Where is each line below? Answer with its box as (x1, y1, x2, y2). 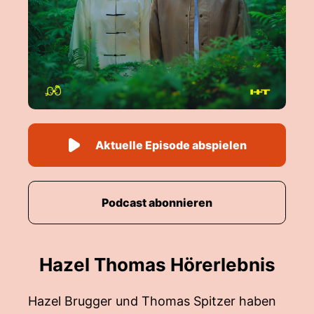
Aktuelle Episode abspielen (95, 138, 247, 152)
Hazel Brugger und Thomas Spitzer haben (28, 294, 276, 308)
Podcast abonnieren (102, 196, 212, 210)
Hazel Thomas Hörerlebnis (39, 254, 275, 275)
